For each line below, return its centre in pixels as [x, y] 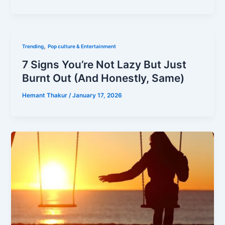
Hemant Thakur [46, 95]
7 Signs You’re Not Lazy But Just [104, 65]
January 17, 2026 [97, 95]
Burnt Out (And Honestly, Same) [103, 78]
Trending [33, 46]
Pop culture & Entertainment [82, 46]
